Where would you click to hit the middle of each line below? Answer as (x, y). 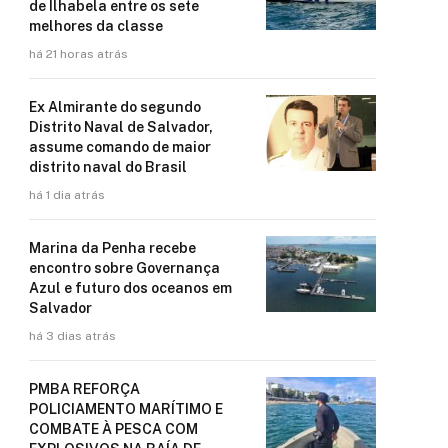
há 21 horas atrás (78, 53)
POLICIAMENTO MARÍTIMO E (126, 408)
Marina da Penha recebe (112, 247)
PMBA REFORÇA (84, 388)
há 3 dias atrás (72, 335)
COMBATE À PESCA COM (113, 428)
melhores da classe (96, 25)
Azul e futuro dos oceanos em (130, 287)
